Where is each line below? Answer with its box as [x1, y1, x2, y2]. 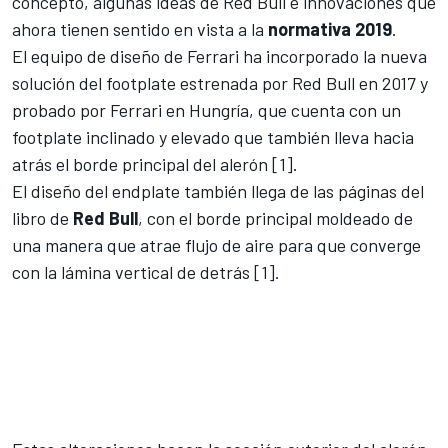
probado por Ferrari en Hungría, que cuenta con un [12, 98, 401, 121]
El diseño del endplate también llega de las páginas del [12, 179, 424, 202]
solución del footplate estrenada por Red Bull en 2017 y [12, 71, 428, 94]
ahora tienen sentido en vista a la [12, 17, 268, 40]
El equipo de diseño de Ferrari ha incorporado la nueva [12, 44, 427, 67]
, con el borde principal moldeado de [138, 206, 413, 229]
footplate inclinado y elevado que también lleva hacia [12, 125, 414, 148]
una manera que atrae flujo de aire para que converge [12, 233, 421, 256]
